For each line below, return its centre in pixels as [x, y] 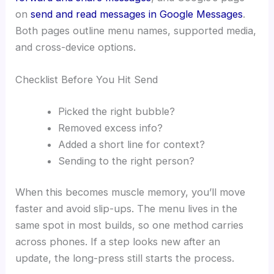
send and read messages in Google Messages [137, 14]
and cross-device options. [76, 47]
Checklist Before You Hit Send [87, 80]
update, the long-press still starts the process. [125, 258]
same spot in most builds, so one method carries [130, 225]
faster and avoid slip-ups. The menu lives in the [127, 209]
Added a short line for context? [131, 144]
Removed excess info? [110, 128]
